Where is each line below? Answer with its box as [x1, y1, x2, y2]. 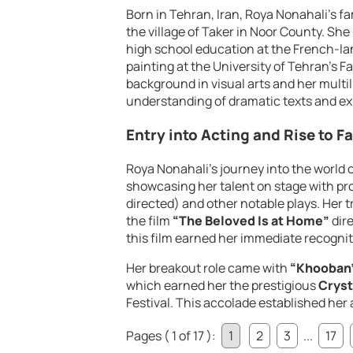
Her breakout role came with [126, 258, 290, 277]
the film [126, 211, 173, 229]
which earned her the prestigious [126, 276, 318, 294]
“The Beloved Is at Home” [173, 211, 329, 229]
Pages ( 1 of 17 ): [126, 326, 218, 344]
